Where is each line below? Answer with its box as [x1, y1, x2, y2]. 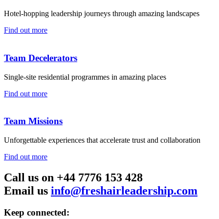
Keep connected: [4, 207, 69, 218]
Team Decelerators [4, 53, 77, 64]
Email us [4, 184, 51, 197]
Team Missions [4, 116, 63, 127]
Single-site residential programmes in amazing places [4, 72, 166, 81]
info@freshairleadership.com [51, 184, 197, 197]
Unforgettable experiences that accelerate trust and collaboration [4, 136, 200, 145]
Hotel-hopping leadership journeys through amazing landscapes [4, 9, 199, 18]
